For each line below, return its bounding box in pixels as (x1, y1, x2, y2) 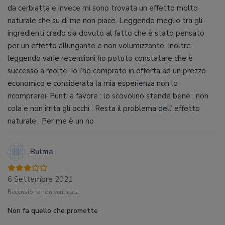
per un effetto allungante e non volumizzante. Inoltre (8, 41, 191, 51)
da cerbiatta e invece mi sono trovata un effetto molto (8, 3, 198, 13)
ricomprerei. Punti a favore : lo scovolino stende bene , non (8, 91, 208, 101)
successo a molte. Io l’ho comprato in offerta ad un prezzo (8, 66, 206, 76)
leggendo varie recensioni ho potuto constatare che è (8, 53, 193, 63)
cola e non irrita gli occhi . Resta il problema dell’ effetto (8, 103, 200, 114)
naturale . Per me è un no (8, 116, 94, 126)
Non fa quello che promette (8, 206, 98, 215)
